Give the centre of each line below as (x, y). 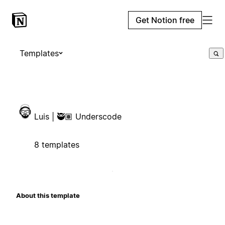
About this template (48, 195)
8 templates (57, 144)
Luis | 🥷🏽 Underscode (78, 116)
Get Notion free (165, 20)
